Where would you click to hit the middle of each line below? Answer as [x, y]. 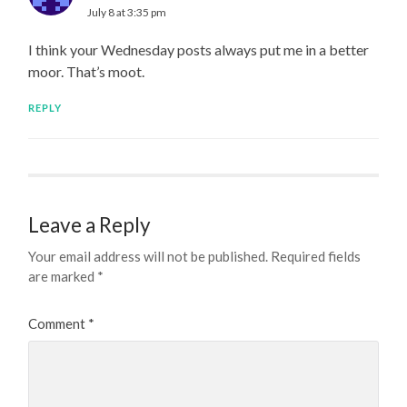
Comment [59, 323]
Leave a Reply [90, 224]
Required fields [316, 256]
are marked [63, 276]
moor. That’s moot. [87, 71]
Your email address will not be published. [149, 256]
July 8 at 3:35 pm [127, 12]
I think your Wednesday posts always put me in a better [199, 49]
